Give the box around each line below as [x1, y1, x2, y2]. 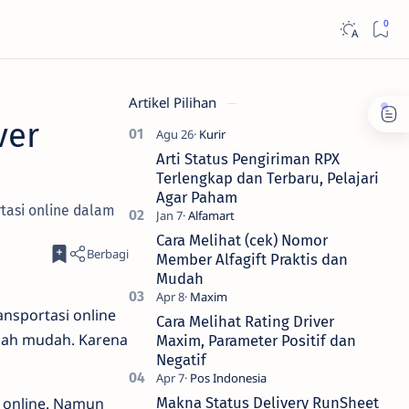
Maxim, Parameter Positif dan [156, 331, 356, 350]
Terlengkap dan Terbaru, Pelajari [156, 169, 379, 187]
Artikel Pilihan [129, 93, 220, 111]
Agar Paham [156, 188, 237, 206]
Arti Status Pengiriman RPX [156, 150, 340, 168]
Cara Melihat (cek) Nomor [156, 231, 328, 249]
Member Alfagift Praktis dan [156, 250, 348, 268]
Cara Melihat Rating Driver [156, 312, 334, 330]
